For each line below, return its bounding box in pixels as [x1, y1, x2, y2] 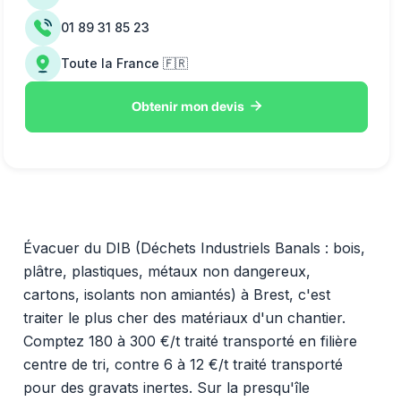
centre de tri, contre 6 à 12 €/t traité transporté [22, 354, 343, 373]
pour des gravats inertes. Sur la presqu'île [22, 378, 310, 397]
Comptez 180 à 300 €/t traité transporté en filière [22, 331, 357, 350]
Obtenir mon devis [132, 100, 245, 113]
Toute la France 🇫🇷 [61, 55, 188, 71]
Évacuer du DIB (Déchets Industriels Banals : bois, [22, 238, 365, 257]
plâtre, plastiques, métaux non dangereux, [22, 261, 311, 280]
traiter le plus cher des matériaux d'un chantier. [22, 308, 346, 327]
